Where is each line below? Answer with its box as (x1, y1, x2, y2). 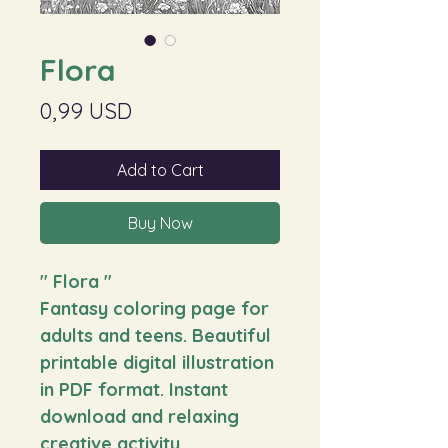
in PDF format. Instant (40, 377, 228, 401)
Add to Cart (116, 159, 204, 180)
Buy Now (127, 212, 193, 233)
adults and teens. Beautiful (40, 323, 271, 347)
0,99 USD (40, 96, 132, 125)
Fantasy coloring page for (40, 296, 269, 320)
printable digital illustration (40, 350, 274, 374)
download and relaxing (40, 404, 239, 428)
